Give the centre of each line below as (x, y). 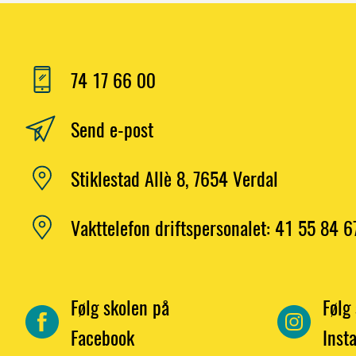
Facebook (103, 337)
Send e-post (112, 129)
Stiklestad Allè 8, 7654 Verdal (174, 178)
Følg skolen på (120, 307)
